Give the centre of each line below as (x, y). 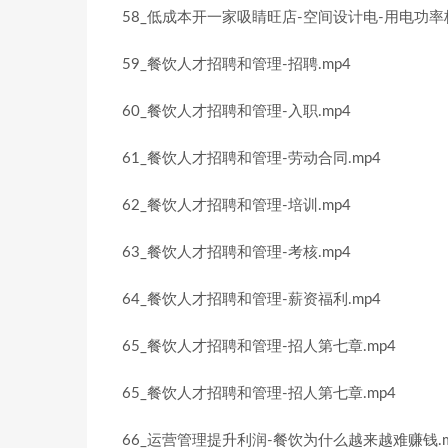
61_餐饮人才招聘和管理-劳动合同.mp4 (251, 158)
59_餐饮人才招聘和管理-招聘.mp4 (236, 64)
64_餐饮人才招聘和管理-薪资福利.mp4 (251, 299)
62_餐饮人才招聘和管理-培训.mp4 (236, 205)
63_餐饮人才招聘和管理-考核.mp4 (236, 252)
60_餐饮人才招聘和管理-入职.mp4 (236, 111)
